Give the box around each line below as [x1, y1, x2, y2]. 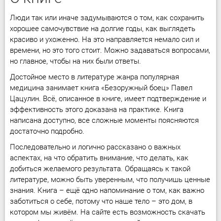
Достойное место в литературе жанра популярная [10, 73, 179, 81]
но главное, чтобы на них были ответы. [10, 57, 141, 66]
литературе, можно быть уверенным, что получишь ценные [10, 175, 210, 184]
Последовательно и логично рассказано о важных [10, 143, 181, 151]
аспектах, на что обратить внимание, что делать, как [10, 153, 188, 162]
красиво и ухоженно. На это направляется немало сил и [10, 35, 199, 44]
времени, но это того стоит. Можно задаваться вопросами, [10, 46, 210, 55]
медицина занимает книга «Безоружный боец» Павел [10, 83, 192, 92]
